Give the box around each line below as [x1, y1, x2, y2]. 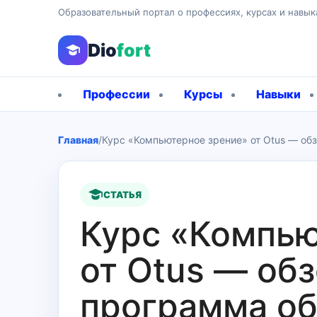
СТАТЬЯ [103, 188, 142, 200]
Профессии [83, 87, 150, 101]
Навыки [256, 87, 301, 101]
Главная [58, 134, 98, 146]
